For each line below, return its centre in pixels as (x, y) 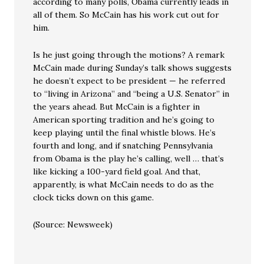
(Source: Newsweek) (73, 225)
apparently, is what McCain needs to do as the (124, 184)
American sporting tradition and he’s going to (124, 120)
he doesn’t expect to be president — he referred (129, 81)
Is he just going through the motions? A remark (129, 55)
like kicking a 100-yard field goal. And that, (117, 171)
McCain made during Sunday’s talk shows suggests (133, 68)
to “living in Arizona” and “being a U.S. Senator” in (131, 94)
